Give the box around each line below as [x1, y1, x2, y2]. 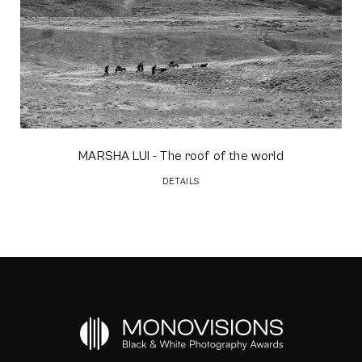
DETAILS [162, 176, 200, 187]
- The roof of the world [149, 149, 284, 164]
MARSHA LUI [78, 149, 149, 164]
